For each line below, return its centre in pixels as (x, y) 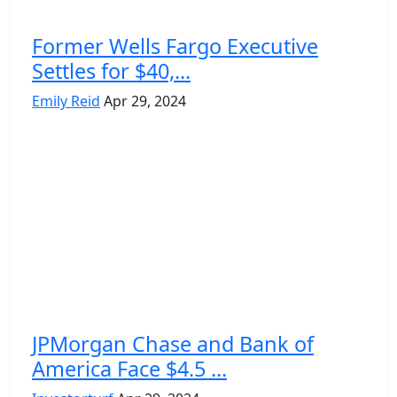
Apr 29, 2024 (145, 101)
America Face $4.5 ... (129, 368)
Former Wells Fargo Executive (175, 46)
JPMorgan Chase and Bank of (173, 343)
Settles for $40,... (111, 70)
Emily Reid (66, 101)
